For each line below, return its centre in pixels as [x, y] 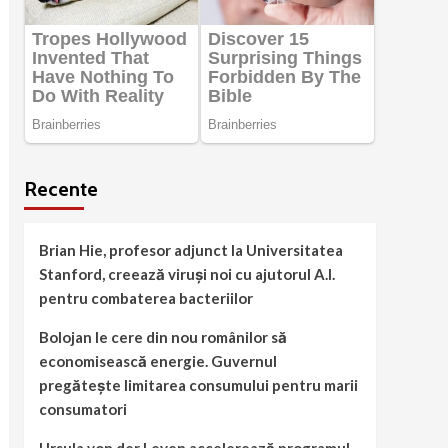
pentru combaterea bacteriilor [145, 298]
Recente [60, 189]
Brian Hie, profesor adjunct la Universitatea [190, 250]
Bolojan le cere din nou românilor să [162, 337]
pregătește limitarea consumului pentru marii [198, 385]
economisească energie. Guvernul [157, 361]
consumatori [82, 409]
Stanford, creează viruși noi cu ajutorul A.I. [186, 274]
